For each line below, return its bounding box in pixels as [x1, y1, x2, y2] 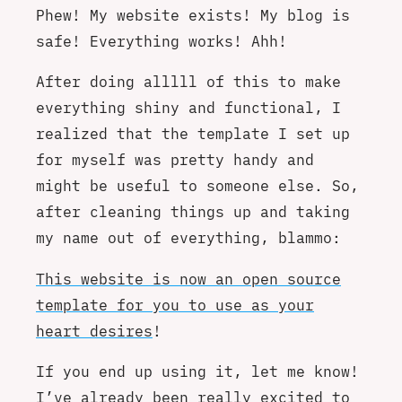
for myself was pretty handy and [36, 150, 314, 170]
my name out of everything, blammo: [36, 228, 341, 248]
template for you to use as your [36, 294, 314, 314]
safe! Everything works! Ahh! [36, 31, 287, 51]
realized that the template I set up [36, 124, 350, 144]
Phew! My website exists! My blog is [36, 5, 350, 25]
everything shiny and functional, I [36, 98, 341, 118]
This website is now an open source [36, 268, 341, 288]
